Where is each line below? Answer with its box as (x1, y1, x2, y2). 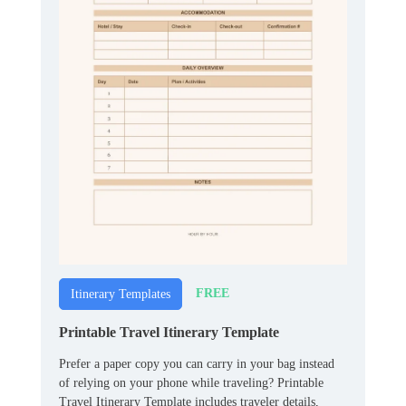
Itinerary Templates (71, 286, 170, 301)
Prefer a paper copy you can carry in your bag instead (59, 356, 334, 371)
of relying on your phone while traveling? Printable (59, 375, 324, 390)
